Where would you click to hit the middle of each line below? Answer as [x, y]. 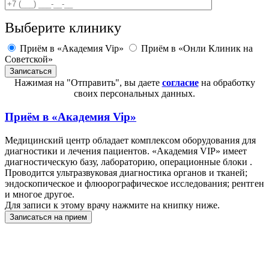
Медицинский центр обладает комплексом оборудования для [130, 140]
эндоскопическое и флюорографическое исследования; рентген [134, 183]
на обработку [227, 83]
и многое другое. [40, 194]
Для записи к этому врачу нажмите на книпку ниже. [112, 205]
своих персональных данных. [134, 94]
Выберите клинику [63, 28]
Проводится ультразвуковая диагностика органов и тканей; [126, 172]
